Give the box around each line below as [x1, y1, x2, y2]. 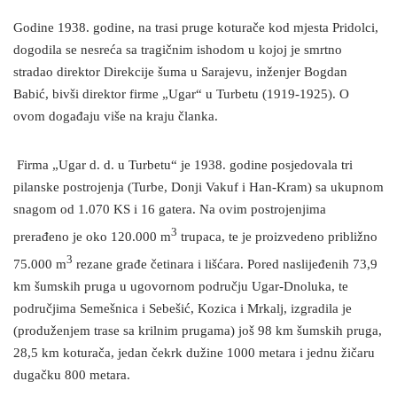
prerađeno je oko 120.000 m [13, 230, 171, 245]
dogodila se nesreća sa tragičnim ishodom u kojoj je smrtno [13, 43, 342, 58]
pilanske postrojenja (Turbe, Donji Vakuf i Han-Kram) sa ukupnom [13, 180, 384, 196]
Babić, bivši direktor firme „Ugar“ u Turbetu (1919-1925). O [13, 87, 349, 103]
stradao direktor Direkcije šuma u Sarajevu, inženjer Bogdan [13, 65, 347, 81]
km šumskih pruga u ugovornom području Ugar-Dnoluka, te [13, 279, 348, 295]
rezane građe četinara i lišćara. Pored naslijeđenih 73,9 [73, 257, 378, 273]
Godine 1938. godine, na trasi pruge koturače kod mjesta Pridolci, [13, 20, 378, 36]
